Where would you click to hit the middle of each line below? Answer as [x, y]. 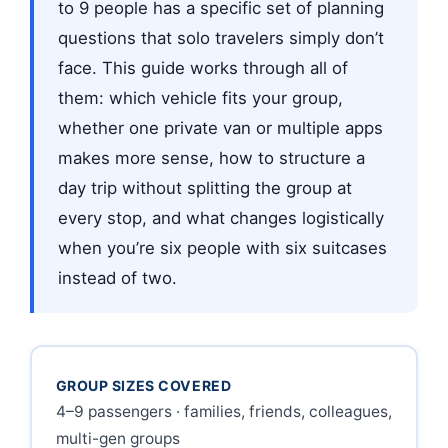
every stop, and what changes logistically [221, 218]
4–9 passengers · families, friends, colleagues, [223, 411]
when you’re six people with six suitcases [222, 248]
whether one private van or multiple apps [220, 128]
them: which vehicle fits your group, [200, 98]
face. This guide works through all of [203, 68]
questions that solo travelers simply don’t [221, 38]
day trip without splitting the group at [205, 188]
